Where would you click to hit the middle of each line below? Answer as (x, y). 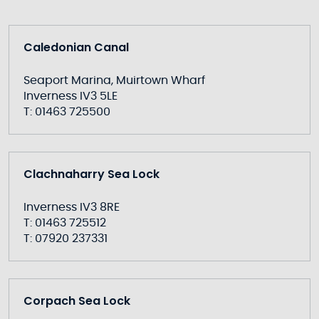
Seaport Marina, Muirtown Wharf (114, 80)
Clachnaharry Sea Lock (91, 174)
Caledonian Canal (76, 47)
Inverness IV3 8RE (72, 207)
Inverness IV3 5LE (70, 96)
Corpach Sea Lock (77, 301)
